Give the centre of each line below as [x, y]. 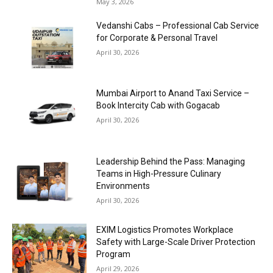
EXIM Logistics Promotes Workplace [165, 229]
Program [114, 254]
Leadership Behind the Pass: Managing [171, 161]
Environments [123, 186]
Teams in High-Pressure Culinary [159, 173]
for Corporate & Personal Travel [157, 37]
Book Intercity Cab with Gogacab [158, 106]
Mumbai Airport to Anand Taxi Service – [173, 94]
